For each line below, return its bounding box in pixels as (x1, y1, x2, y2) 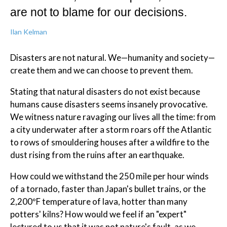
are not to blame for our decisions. (10, 6, 187, 19)
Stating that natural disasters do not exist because (10, 86, 200, 97)
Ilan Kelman (10, 27, 47, 36)
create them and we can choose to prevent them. (10, 65, 193, 76)
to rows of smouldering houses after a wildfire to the (10, 137, 209, 148)
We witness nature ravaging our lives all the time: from (10, 111, 216, 123)
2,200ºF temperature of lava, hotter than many (10, 196, 187, 207)
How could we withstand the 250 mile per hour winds (10, 171, 209, 182)
